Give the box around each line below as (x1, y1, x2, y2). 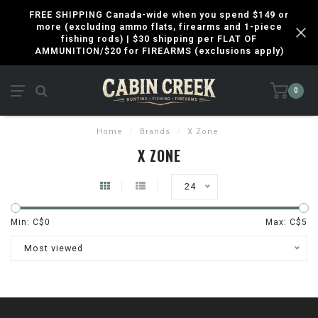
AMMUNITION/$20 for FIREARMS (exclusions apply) (34, 45, 284, 56)
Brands (139, 127, 170, 136)
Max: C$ (265, 217, 302, 227)
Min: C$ (11, 217, 45, 227)
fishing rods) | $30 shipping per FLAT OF (61, 33, 257, 44)
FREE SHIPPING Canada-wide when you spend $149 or (29, 9, 289, 20)
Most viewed (24, 243, 83, 253)
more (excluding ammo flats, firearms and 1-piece (35, 21, 283, 32)
